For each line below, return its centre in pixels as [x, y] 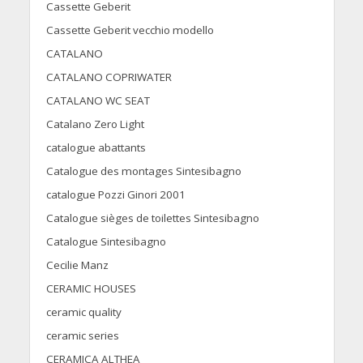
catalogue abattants [96, 148]
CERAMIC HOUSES [91, 289]
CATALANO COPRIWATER [109, 77]
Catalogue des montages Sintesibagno [143, 171]
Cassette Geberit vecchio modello [130, 30]
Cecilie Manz [77, 265]
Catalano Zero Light [95, 124]
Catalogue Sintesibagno [106, 242]
